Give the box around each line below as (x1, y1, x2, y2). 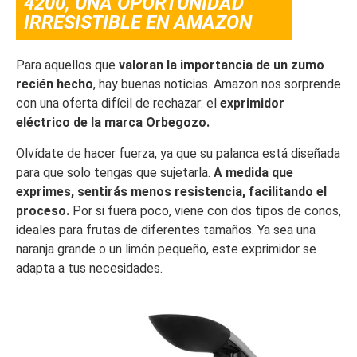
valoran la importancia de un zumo (119, 57, 324, 73)
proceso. (16, 202, 69, 218)
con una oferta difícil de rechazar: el (16, 96, 220, 112)
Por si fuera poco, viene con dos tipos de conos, (69, 202, 341, 218)
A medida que (214, 164, 293, 180)
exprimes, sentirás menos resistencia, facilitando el (16, 183, 327, 199)
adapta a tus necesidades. (16, 260, 163, 276)
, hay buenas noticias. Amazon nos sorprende (93, 76, 341, 92)
